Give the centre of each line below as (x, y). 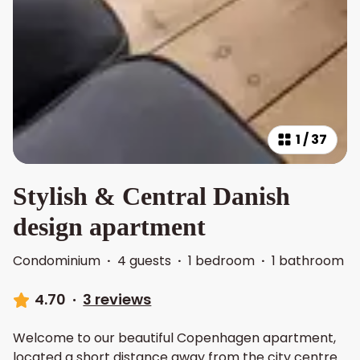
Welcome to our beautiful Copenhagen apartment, (174, 338)
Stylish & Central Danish (151, 196)
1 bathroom (308, 261)
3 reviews (117, 300)
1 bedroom (221, 261)
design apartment (109, 227)
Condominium (57, 261)
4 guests (144, 261)
